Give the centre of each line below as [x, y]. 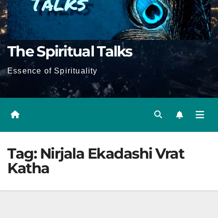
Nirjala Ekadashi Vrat [112, 154]
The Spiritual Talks [70, 51]
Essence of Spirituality [53, 71]
